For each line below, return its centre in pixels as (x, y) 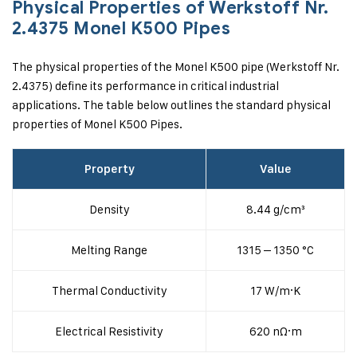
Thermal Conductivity (109, 290)
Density (109, 209)
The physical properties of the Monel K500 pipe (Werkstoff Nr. (176, 67)
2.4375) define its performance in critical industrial (145, 86)
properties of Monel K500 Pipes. (97, 124)
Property (109, 169)
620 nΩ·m (275, 331)
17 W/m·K (275, 290)
